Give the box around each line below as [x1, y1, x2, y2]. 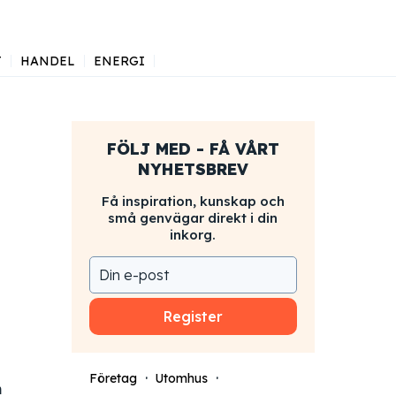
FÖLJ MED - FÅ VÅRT [106, 139, 279, 159]
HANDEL [19, 53, 75, 69]
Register [163, 308, 223, 325]
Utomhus [154, 370, 208, 386]
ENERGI [93, 53, 145, 69]
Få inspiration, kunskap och [101, 193, 285, 209]
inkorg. [170, 226, 217, 243]
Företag [88, 370, 137, 386]
